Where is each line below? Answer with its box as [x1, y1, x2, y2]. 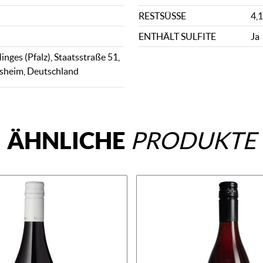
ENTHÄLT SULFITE [139, 31, 217, 42]
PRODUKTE [130, 127, 256, 154]
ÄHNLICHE [7, 127, 130, 154]
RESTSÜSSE [139, 11, 181, 21]
